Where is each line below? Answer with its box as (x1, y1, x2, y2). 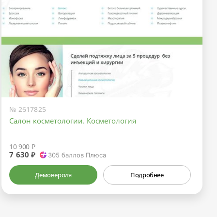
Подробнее (130, 170, 164, 179)
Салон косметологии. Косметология (9, 116, 137, 126)
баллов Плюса (59, 151, 106, 159)
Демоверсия (35, 170, 72, 179)
